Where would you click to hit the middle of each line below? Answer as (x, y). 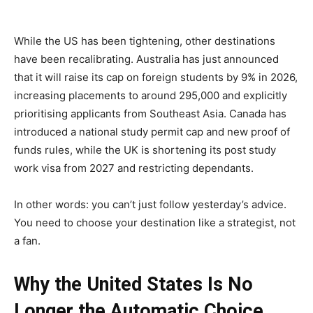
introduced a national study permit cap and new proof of (152, 131)
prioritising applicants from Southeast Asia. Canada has (150, 113)
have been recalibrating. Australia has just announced (146, 59)
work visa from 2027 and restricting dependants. (134, 168)
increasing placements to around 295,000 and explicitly (151, 95)
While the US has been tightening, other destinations (145, 41)
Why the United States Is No (133, 284)
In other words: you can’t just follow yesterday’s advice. (150, 204)
